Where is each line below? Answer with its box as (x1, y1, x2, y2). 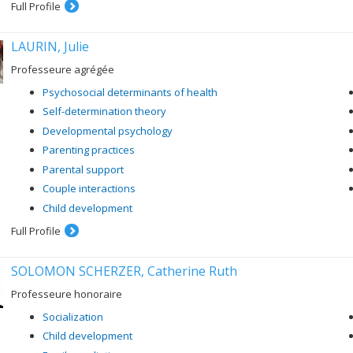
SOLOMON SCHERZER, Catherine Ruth (11, 262, 237, 280)
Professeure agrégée (11, 61, 114, 76)
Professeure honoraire (11, 286, 122, 301)
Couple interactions (43, 181, 136, 195)
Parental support (43, 162, 124, 176)
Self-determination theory (43, 104, 166, 118)
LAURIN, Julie (11, 37, 89, 55)
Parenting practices (43, 143, 135, 157)
